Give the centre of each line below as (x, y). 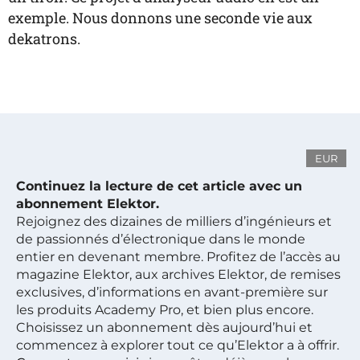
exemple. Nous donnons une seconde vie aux (160, 18)
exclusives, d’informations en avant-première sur (172, 292)
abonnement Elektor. (88, 204)
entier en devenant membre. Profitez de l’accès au (178, 257)
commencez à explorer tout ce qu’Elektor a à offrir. (178, 345)
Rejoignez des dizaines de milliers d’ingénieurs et (174, 221)
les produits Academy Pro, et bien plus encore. (165, 310)
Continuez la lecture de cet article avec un (159, 186)
